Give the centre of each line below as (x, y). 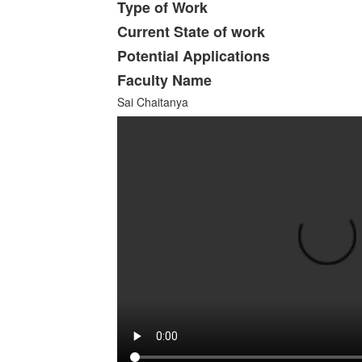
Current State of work (191, 31)
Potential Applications (194, 55)
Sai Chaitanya (153, 101)
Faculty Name (164, 80)
